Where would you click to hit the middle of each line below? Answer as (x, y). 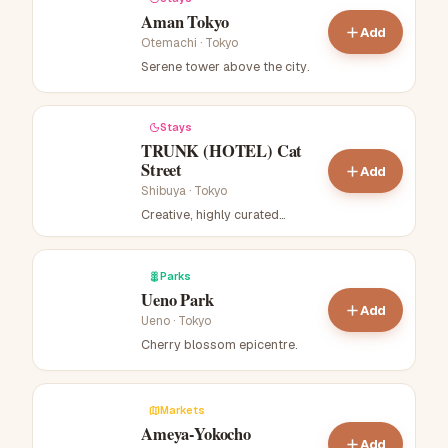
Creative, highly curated (210, 215)
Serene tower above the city (224, 66)
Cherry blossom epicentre (218, 344)
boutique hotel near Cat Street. (231, 233)
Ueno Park (177, 299)
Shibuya (163, 191)
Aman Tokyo (185, 21)
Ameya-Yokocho (196, 433)
